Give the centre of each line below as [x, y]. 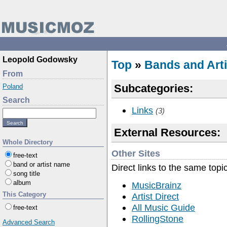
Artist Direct [155, 196]
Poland [13, 86]
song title [27, 174]
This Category [24, 194]
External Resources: [167, 133]
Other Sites [136, 153]
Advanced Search [29, 222]
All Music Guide [163, 207]
